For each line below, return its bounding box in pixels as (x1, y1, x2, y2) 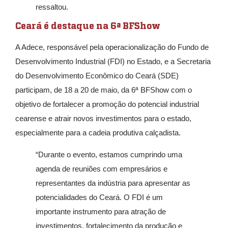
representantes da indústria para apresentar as (36, 179, 190, 187)
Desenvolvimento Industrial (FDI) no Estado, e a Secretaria (15, 57, 211, 66)
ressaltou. (36, 3, 68, 11)
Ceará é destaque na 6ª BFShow (15, 22, 160, 31)
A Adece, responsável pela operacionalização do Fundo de (15, 43, 209, 51)
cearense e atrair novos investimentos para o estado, (15, 114, 191, 123)
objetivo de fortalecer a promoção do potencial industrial (15, 100, 199, 108)
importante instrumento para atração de (36, 207, 166, 216)
